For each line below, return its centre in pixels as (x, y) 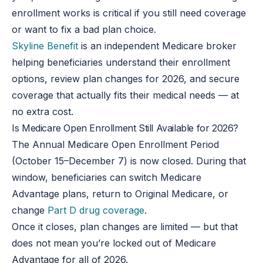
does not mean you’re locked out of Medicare (114, 243)
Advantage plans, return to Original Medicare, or (120, 193)
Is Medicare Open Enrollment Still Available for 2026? (125, 128)
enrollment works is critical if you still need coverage (129, 13)
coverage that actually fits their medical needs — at (126, 95)
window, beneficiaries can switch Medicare (107, 177)
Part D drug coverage (96, 210)
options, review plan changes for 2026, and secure (126, 78)
